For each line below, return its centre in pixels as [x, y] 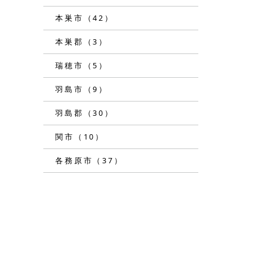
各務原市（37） [89, 160]
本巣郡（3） [82, 42]
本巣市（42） [85, 18]
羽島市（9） [82, 89]
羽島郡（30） [85, 113]
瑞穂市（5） [82, 65]
